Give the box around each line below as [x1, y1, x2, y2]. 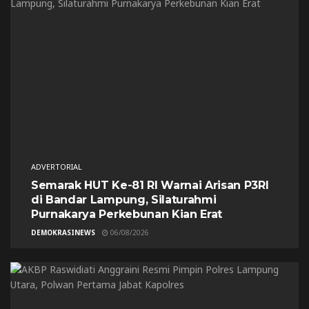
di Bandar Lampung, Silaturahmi [31, 192, 217, 206]
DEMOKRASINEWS [31, 227, 95, 237]
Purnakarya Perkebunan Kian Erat [31, 207, 223, 221]
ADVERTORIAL [31, 161, 82, 172]
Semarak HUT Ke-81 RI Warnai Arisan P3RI [31, 178, 269, 192]
